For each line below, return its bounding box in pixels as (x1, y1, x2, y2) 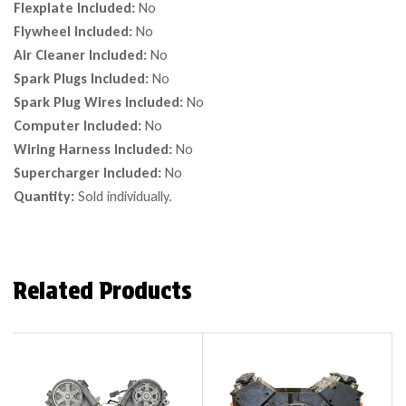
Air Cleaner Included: (14, 46, 150, 64)
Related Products (14, 276, 192, 305)
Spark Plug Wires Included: (14, 93, 187, 111)
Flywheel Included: (14, 23, 136, 41)
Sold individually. (78, 188, 172, 206)
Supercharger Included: (14, 164, 165, 182)
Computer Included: (14, 117, 145, 135)
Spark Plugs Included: (14, 70, 152, 88)
